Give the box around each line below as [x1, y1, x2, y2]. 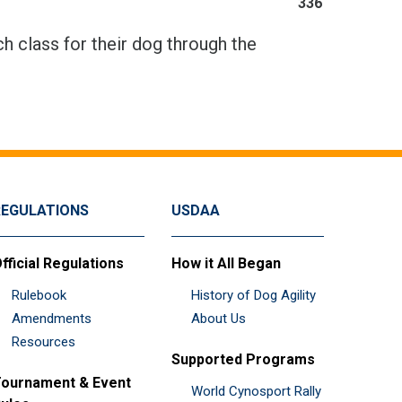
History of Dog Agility [191, 286, 316, 303]
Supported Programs [171, 350, 315, 368]
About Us [191, 310, 246, 327]
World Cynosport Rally [191, 382, 321, 399]
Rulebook [12, 286, 66, 303]
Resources [12, 333, 75, 350]
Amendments [12, 310, 92, 327]
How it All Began [171, 254, 281, 272]
